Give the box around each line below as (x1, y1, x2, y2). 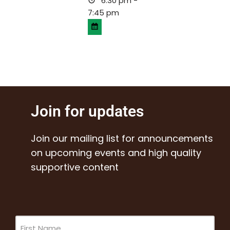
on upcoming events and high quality (31, 146, 201, 160)
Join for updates (31, 102, 144, 121)
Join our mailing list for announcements (31, 132, 213, 145)
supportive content (31, 161, 119, 174)
